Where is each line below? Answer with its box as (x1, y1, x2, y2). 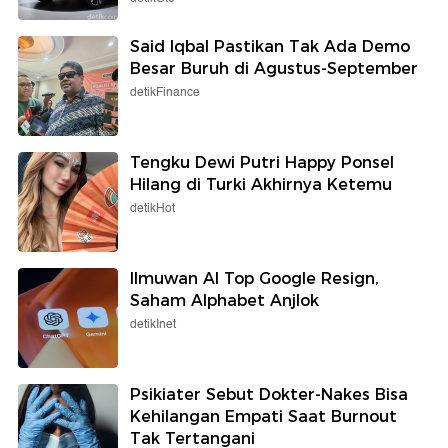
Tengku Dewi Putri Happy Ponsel (130, 153, 394, 173)
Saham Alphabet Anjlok (130, 291, 319, 311)
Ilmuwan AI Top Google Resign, (130, 269, 379, 289)
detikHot (130, 199, 175, 219)
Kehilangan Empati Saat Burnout (130, 407, 397, 427)
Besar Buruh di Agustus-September (130, 59, 418, 79)
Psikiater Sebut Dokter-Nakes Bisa (130, 385, 408, 405)
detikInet (130, 315, 176, 335)
